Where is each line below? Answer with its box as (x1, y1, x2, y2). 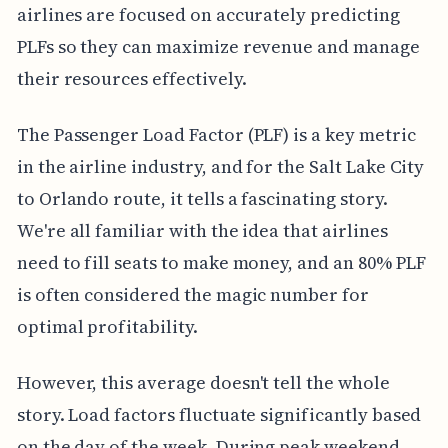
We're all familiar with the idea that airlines (16, 217, 388, 243)
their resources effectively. (16, 65, 247, 91)
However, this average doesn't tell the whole (16, 369, 390, 395)
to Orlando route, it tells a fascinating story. (16, 185, 388, 211)
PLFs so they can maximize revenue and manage (16, 33, 420, 59)
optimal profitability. (16, 313, 198, 339)
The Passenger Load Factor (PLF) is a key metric (16, 121, 416, 147)
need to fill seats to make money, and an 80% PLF (16, 249, 426, 275)
